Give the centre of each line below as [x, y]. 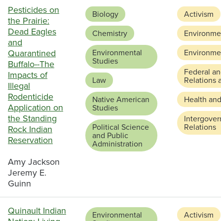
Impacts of [28, 75]
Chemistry [110, 34]
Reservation [30, 140]
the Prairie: [29, 21]
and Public [110, 136]
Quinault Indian [37, 211]
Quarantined [32, 54]
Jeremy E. [27, 173]
